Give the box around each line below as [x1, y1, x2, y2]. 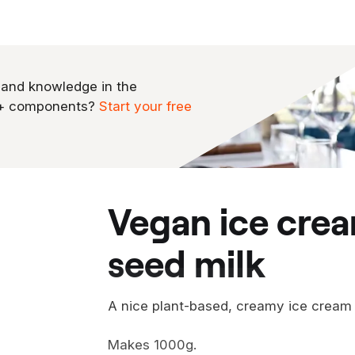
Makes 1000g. [108, 336, 197, 353]
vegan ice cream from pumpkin [108, 198, 129, 242]
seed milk [108, 240, 265, 284]
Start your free [99, 97, 192, 114]
